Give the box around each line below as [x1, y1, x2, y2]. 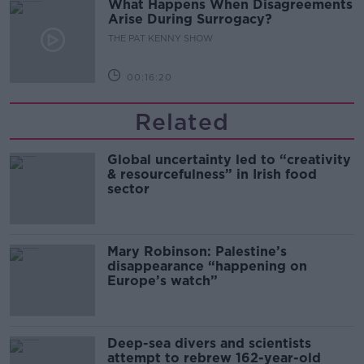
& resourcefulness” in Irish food [107, 166, 317, 182]
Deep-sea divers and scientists [107, 335, 311, 351]
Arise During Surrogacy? [108, 11, 272, 27]
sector [107, 180, 149, 197]
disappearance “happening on [107, 258, 307, 274]
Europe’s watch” [107, 272, 218, 288]
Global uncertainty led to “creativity [107, 151, 351, 167]
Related [135, 107, 229, 136]
